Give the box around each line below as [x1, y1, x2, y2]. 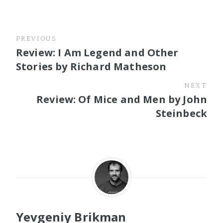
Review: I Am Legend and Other [16, 45, 179, 59]
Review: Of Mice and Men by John [36, 92, 207, 106]
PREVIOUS [16, 34, 57, 42]
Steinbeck [155, 106, 207, 120]
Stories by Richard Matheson [16, 59, 167, 73]
